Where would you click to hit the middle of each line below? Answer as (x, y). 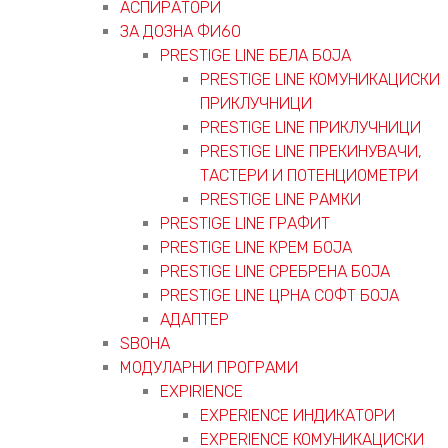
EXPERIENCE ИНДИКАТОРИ (297, 415)
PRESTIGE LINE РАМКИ (280, 199)
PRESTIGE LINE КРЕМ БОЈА (256, 247)
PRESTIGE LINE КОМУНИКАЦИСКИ (320, 79)
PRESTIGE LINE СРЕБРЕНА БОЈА (275, 271)
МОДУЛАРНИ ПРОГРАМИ (209, 367)
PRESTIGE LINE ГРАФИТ (245, 223)
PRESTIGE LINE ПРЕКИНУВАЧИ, (311, 151)
